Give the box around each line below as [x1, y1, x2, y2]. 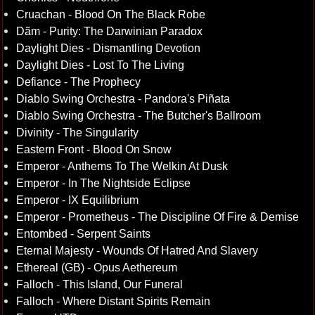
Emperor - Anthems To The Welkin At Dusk [15, 160, 228, 172]
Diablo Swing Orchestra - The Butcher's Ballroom [15, 109, 261, 122]
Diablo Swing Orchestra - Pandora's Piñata [15, 92, 230, 105]
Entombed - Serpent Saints [15, 227, 150, 240]
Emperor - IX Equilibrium [15, 193, 139, 206]
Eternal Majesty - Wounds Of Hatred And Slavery [15, 244, 258, 257]
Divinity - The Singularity [15, 126, 139, 139]
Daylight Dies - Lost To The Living [15, 58, 184, 71]
